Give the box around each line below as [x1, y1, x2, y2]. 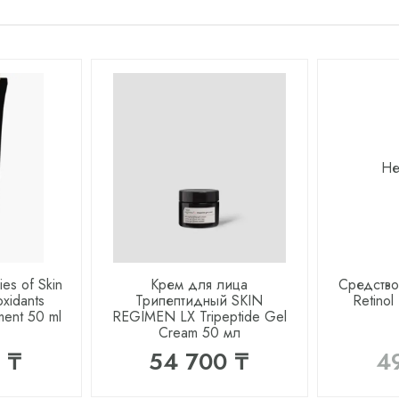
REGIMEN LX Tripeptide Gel [111, 306, 287, 328]
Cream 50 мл [158, 322, 240, 344]
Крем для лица [151, 274, 248, 296]
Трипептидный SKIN [135, 290, 264, 312]
